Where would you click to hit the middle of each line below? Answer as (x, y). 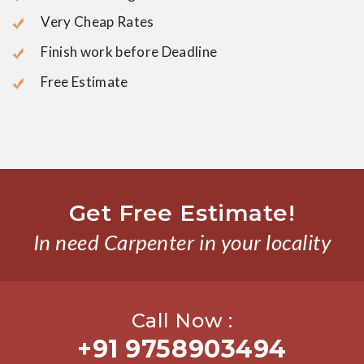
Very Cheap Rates (96, 22)
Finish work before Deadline (128, 52)
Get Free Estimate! (182, 213)
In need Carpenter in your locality (182, 243)
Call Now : (182, 321)
